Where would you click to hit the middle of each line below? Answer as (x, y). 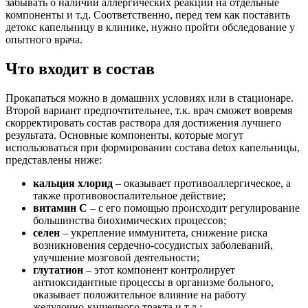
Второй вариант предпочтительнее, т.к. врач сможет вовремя (149, 111)
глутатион (58, 270)
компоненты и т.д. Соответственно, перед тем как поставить (148, 15)
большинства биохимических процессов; (130, 221)
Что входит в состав (80, 69)
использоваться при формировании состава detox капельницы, (153, 148)
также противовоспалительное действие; (129, 196)
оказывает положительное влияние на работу (140, 295)
